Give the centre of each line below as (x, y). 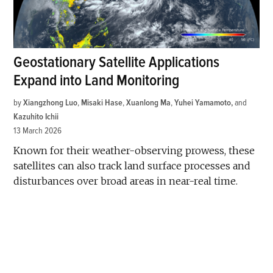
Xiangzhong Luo (51, 103)
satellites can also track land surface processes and (132, 166)
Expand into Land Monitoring (97, 81)
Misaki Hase (102, 103)
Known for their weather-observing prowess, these (134, 151)
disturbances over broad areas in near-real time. (126, 181)
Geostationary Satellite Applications (117, 63)
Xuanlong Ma (149, 103)
